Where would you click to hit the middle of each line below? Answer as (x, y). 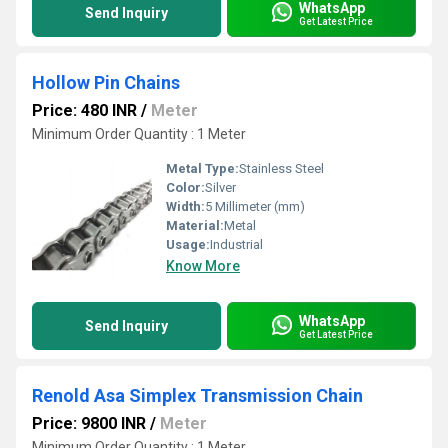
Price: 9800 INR (89, 423)
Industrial (236, 244)
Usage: (188, 244)
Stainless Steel (281, 168)
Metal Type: (202, 168)
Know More (203, 266)
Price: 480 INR (84, 110)
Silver (220, 187)
